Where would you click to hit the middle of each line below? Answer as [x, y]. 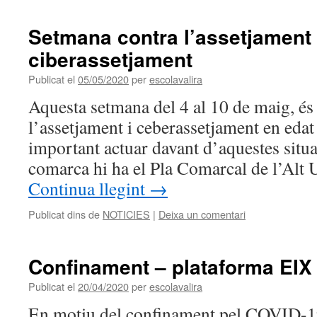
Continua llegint [89, 188]
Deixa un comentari [202, 214]
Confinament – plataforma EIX [170, 266]
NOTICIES [126, 214]
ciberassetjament [110, 59]
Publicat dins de [64, 214]
